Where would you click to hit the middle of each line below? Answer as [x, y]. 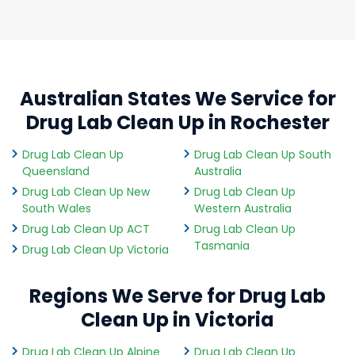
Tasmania [221, 246]
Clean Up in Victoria [177, 319]
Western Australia [242, 209]
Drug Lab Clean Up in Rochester [177, 123]
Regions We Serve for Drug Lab [177, 296]
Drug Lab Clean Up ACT [86, 229]
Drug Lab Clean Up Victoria [95, 250]
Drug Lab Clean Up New [86, 192]
